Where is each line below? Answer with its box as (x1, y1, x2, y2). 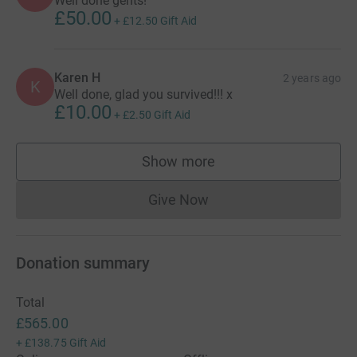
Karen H (54, 70, 101, 86)
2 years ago (283, 72, 341, 85)
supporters (178, 160, 248, 178)
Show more (142, 153, 215, 171)
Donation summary (16, 253, 150, 273)
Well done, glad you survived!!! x (54, 87, 233, 103)
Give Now (147, 191, 210, 209)
